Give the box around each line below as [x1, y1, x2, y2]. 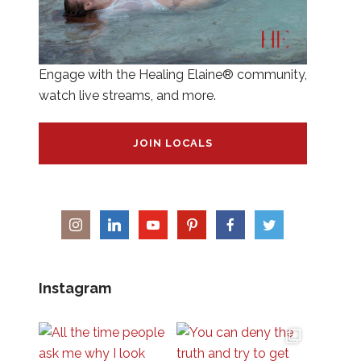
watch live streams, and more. [38, 87, 216, 103]
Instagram [38, 279, 111, 297]
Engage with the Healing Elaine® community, [38, 66, 307, 82]
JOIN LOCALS [132, 136, 213, 149]
